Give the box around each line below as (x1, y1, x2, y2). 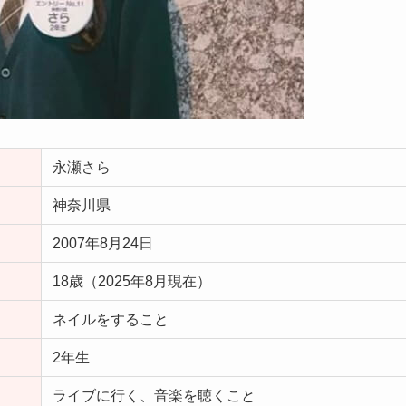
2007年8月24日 (53, 235, 153, 251)
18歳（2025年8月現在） (53, 273, 211, 289)
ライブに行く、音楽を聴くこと (53, 387, 256, 403)
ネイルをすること (53, 311, 169, 327)
